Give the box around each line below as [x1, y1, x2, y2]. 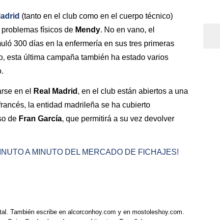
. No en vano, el [100, 25, 155, 34]
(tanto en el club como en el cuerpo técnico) [22, 11, 173, 20]
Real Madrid [33, 86, 78, 95]
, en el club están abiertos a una [78, 86, 188, 95]
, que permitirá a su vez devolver [62, 114, 174, 123]
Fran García [19, 114, 62, 123]
